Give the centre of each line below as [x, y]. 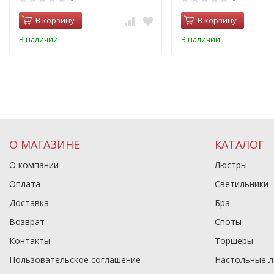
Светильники [242, 184]
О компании [34, 165]
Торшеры [234, 241]
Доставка [29, 203]
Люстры [231, 165]
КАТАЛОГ [239, 144]
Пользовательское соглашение [75, 260]
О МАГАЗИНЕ [44, 144]
